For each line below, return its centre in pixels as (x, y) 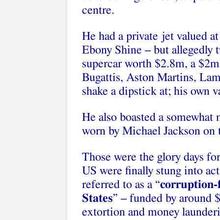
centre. (98, 10)
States (97, 198)
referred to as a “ (121, 185)
